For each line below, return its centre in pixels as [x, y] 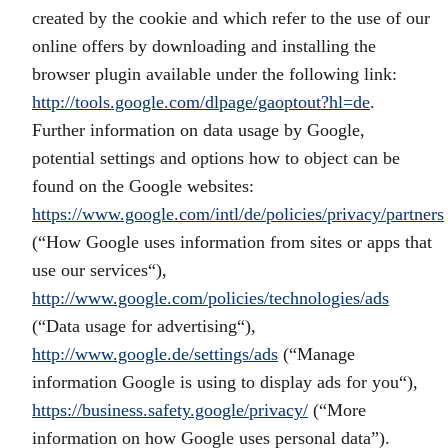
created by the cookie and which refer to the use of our [231, 18]
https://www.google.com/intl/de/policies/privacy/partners [238, 214]
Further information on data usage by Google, [198, 130]
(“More [337, 410]
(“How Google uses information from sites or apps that [232, 242]
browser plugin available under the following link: [214, 74]
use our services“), [99, 270]
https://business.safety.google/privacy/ [170, 410]
